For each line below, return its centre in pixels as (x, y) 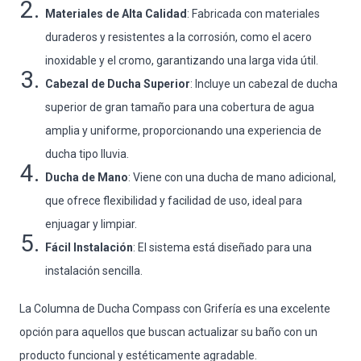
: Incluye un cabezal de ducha (264, 84)
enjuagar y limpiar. (91, 224)
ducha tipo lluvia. (87, 154)
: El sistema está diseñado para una (222, 248)
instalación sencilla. (94, 271)
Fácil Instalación (89, 248)
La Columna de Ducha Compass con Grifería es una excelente (175, 309)
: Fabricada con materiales (253, 14)
